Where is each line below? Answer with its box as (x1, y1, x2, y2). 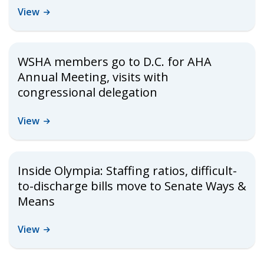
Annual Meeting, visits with (18, 69, 169, 85)
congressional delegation (18, 84, 157, 100)
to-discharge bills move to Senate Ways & (18, 177, 246, 194)
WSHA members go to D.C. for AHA (18, 54, 212, 70)
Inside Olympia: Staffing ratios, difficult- (18, 162, 237, 179)
